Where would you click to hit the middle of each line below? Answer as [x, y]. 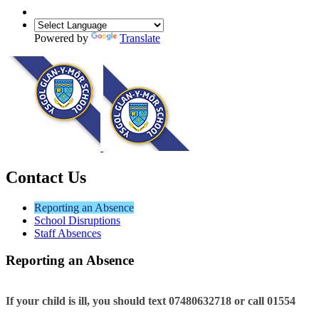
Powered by [63, 38]
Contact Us [46, 177]
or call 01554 [263, 300]
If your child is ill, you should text [87, 300]
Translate [140, 38]
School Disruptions [77, 220]
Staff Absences [68, 233]
